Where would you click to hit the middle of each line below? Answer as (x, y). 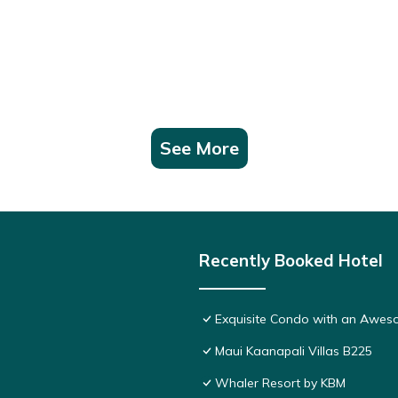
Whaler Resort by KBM (280, 382)
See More (199, 147)
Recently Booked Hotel (291, 260)
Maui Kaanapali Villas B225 (294, 350)
